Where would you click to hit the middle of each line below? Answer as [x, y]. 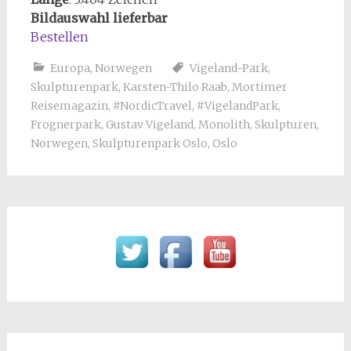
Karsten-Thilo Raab [175, 87]
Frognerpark [65, 125]
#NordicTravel [152, 106]
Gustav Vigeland [149, 125]
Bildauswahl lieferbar [99, 18]
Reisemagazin [69, 106]
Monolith [224, 125]
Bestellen [59, 37]
